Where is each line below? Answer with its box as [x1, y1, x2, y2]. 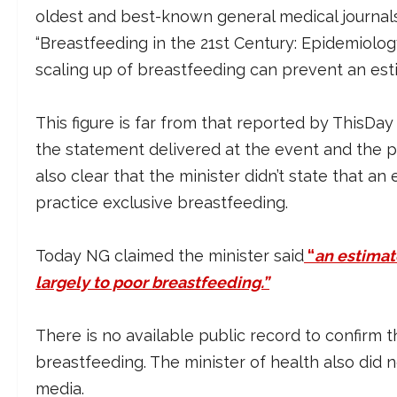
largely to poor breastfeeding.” [35, 273, 269, 292]
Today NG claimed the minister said [35, 246, 304, 266]
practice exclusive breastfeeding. [35, 193, 288, 213]
